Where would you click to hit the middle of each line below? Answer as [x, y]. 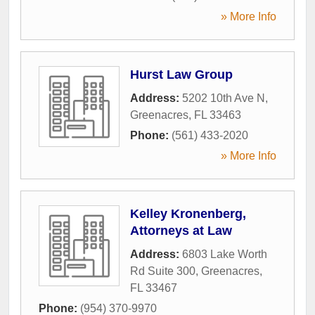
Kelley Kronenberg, [188, 213]
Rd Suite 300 [163, 271]
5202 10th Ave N [224, 98]
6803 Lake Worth [225, 254]
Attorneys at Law [181, 230]
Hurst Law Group [181, 74]
